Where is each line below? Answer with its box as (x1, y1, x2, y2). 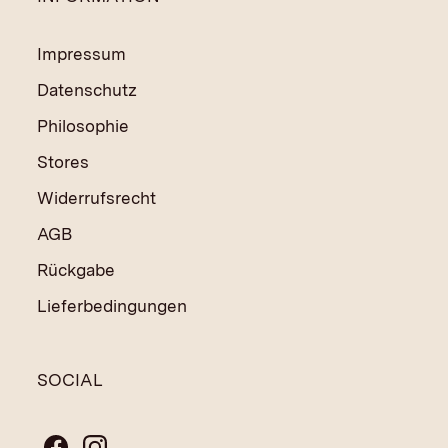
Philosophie (36, 116, 129, 136)
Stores (36, 152, 89, 172)
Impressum (36, 44, 126, 64)
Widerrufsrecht (36, 188, 156, 208)
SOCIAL (36, 369, 103, 390)
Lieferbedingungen (36, 296, 187, 316)
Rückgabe (36, 260, 115, 280)
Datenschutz (36, 80, 137, 100)
